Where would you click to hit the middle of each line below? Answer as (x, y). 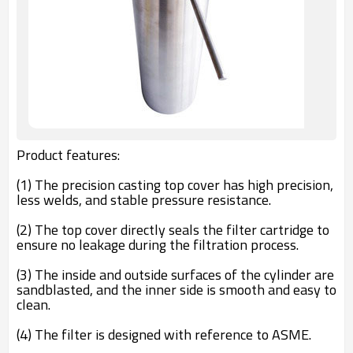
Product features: (68, 155)
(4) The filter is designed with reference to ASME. (164, 334)
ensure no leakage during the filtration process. (158, 245)
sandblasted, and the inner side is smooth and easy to (176, 290)
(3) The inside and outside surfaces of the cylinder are (175, 275)
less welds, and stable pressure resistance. (144, 200)
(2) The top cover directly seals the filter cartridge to (173, 230)
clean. (33, 305)
